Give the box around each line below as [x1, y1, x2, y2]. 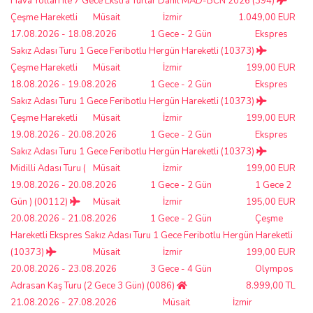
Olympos [255, 262, 293, 275]
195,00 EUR [246, 195, 296, 208]
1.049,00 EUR [238, 10, 296, 24]
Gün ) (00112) [10, 195, 70, 208]
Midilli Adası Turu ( [10, 161, 86, 175]
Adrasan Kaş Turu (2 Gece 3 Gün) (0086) [10, 279, 177, 292]
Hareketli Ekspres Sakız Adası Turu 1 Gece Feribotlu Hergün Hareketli [10, 228, 293, 242]
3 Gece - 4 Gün [150, 262, 212, 275]
